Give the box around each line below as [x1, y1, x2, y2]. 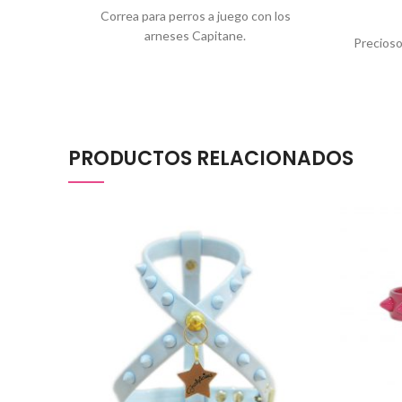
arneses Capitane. [144, 28, 246, 43]
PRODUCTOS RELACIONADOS [68, 144, 354, 172]
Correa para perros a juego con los [100, 8, 291, 23]
